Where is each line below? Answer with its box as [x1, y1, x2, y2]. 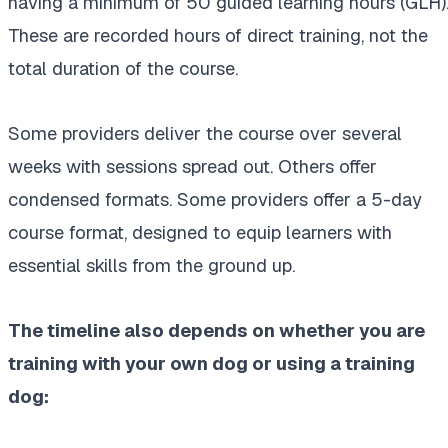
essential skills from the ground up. [8, 254, 295, 278]
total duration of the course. [8, 57, 238, 81]
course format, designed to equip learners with [8, 221, 392, 245]
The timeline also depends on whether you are [8, 319, 425, 343]
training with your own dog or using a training [8, 352, 415, 376]
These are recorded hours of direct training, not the [8, 24, 428, 48]
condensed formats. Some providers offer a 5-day [8, 188, 422, 212]
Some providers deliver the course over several [8, 122, 402, 146]
